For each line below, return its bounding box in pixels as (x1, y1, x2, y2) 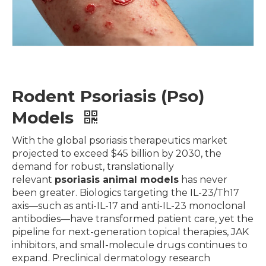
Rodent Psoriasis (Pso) (12, 86, 204, 106)
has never (179, 174, 227, 185)
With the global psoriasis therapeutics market (12, 135, 227, 146)
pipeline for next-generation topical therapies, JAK (12, 226, 249, 237)
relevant (12, 174, 55, 185)
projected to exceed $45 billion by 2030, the (12, 148, 221, 159)
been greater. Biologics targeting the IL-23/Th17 (12, 187, 239, 198)
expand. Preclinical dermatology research (12, 252, 210, 264)
